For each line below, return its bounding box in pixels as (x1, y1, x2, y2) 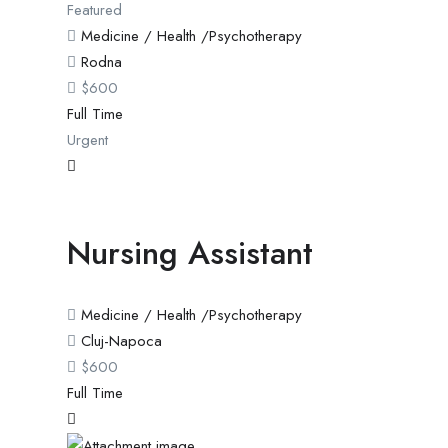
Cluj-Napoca (81, 329, 162, 352)
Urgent (67, 128, 108, 151)
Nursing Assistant (67, 229, 313, 276)
